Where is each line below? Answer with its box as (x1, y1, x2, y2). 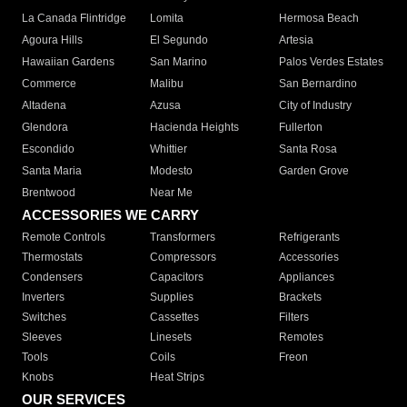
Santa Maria (22, 164, 82, 178)
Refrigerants (278, 231, 340, 244)
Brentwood (22, 186, 75, 200)
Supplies (150, 291, 194, 304)
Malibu (150, 77, 184, 91)
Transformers (150, 231, 216, 244)
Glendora (22, 121, 68, 134)
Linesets (150, 331, 193, 344)
